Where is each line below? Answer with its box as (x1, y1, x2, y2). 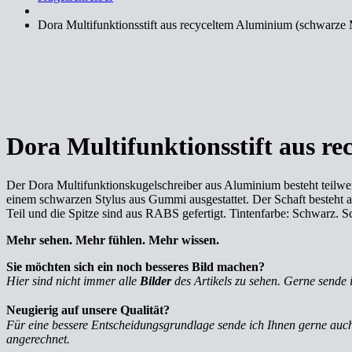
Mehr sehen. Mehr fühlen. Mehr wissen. (6, 233, 219, 247)
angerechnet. (6, 332, 70, 346)
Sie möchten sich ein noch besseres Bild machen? (6, 259, 265, 273)
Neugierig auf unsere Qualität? (6, 302, 178, 317)
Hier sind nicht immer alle (6, 273, 140, 288)
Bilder (140, 273, 171, 288)
